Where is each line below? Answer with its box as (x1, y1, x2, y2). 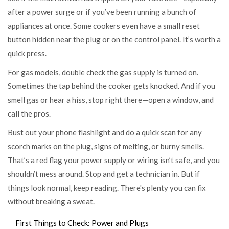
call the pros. (8, 108, 51, 118)
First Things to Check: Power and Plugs (15, 218, 149, 227)
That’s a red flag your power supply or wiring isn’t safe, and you (8, 155, 220, 165)
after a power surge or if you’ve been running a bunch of (8, 7, 196, 16)
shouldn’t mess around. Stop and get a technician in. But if (8, 169, 200, 178)
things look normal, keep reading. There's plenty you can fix (8, 182, 206, 192)
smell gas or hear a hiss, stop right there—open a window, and (8, 95, 214, 104)
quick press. (8, 48, 47, 58)
